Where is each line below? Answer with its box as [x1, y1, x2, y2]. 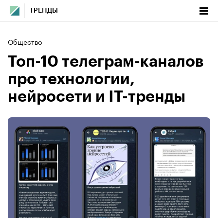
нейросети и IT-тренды [8, 89, 185, 105]
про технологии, [8, 72, 135, 87]
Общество [8, 36, 42, 47]
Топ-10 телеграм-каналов [8, 54, 203, 70]
